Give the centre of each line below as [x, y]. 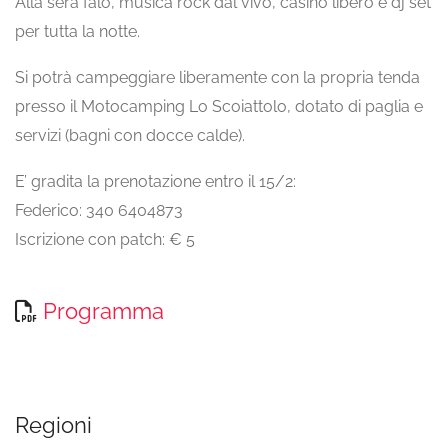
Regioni [53, 424]
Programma [103, 310]
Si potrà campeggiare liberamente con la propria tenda [217, 77]
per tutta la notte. [77, 31]
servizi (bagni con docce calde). [130, 135]
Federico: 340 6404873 [99, 210]
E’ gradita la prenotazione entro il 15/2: [155, 181]
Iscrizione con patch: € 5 [105, 239]
